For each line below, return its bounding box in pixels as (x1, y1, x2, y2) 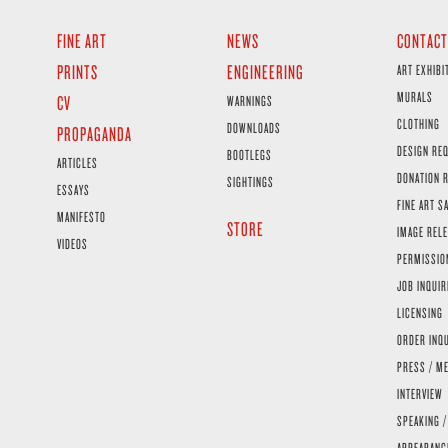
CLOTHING (396, 114, 440, 134)
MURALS (396, 87, 433, 107)
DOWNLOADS (226, 118, 281, 138)
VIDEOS (56, 234, 88, 254)
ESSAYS (56, 180, 90, 200)
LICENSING (396, 303, 443, 323)
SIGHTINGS (226, 172, 274, 192)
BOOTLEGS (226, 145, 272, 165)
